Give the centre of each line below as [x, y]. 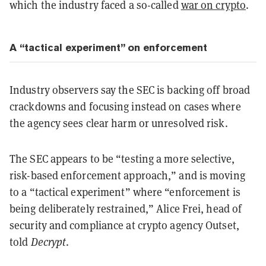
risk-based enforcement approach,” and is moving [127, 175]
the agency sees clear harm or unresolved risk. [119, 123]
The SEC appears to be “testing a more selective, [122, 158]
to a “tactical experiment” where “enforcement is [125, 191]
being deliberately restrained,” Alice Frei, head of [126, 208]
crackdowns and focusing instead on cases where [125, 106]
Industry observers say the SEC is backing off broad [130, 89]
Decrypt [48, 241]
